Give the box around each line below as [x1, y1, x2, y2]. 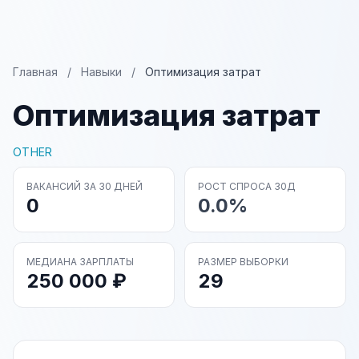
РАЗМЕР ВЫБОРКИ [198, 256, 288, 268]
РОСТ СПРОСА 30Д [198, 180, 296, 192]
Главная [13, 65, 58, 79]
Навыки [81, 65, 122, 79]
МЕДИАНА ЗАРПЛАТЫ [26, 256, 134, 268]
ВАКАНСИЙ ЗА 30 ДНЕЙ [26, 180, 143, 192]
